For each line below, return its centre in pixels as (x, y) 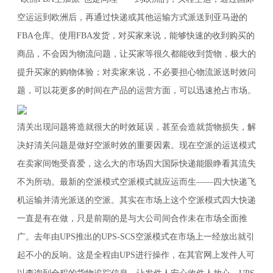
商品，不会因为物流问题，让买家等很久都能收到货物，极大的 (136, 54)
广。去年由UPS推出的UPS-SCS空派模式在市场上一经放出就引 (136, 237)
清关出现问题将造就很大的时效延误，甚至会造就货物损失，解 (136, 127)
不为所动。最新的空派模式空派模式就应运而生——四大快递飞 (136, 182)
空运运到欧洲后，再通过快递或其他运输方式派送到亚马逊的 (132, 18)
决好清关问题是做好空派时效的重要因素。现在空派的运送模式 (136, 146)
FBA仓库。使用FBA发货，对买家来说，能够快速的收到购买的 (136, 36)
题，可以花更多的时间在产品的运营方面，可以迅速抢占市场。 (136, 91)
